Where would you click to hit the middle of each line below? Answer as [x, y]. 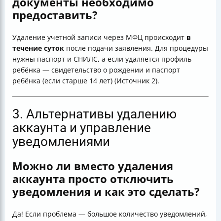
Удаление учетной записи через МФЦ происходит [99, 37]
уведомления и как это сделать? [106, 191]
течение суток [38, 48]
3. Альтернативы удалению [94, 114]
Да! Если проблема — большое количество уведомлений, [110, 214]
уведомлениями [61, 141]
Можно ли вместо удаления [93, 166]
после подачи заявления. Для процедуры [136, 48]
